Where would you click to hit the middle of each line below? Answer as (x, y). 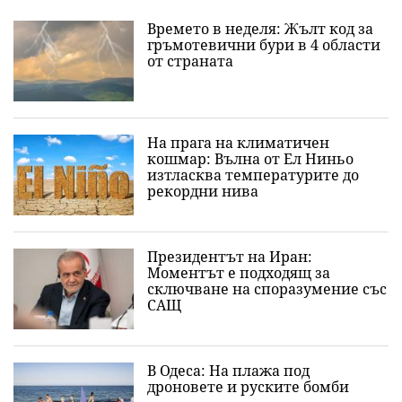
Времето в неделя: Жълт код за (260, 29)
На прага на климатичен (238, 143)
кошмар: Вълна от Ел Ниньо (250, 159)
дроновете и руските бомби (248, 387)
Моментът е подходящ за (239, 273)
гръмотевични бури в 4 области (264, 45)
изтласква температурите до (253, 175)
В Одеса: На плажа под (228, 371)
